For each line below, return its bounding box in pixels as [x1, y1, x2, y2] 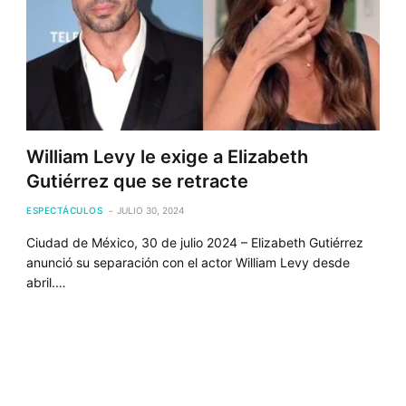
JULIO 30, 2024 [117, 204, 185, 216]
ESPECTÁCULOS [26, 204, 103, 216]
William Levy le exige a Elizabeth [26, 145, 309, 168]
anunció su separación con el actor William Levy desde [26, 254, 351, 270]
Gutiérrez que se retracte [26, 169, 249, 192]
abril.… [26, 274, 67, 290]
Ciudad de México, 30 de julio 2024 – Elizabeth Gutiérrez [26, 234, 364, 250]
